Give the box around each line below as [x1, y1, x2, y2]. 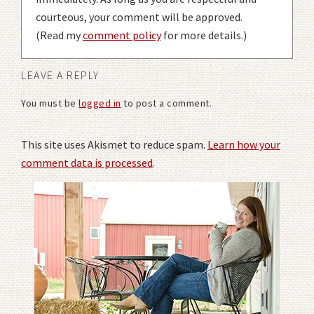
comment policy [83, 28, 161, 43]
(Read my [36, 28, 83, 43]
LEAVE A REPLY [21, 68, 100, 83]
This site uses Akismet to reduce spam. [21, 137, 207, 152]
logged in [78, 97, 121, 110]
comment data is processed [21, 156, 153, 170]
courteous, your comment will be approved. [36, 10, 243, 25]
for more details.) [161, 28, 247, 43]
